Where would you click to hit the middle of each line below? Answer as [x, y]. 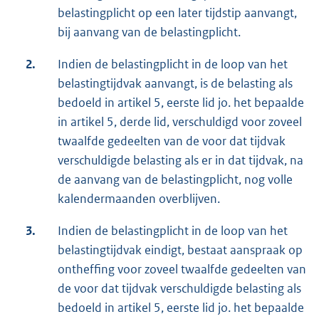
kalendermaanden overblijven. [139, 199]
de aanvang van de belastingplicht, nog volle [175, 180]
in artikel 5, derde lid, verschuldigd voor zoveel [180, 122]
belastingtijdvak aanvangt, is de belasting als [175, 84]
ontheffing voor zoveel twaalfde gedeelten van [182, 270]
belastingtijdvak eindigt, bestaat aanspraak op [180, 250]
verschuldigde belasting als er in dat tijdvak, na [181, 161]
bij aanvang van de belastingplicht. [149, 32]
